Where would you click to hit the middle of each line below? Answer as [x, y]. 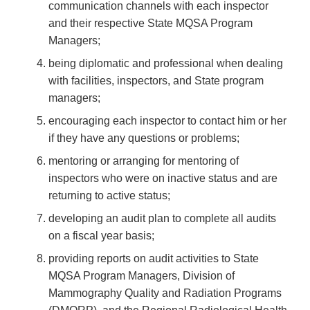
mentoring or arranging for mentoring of [144, 161]
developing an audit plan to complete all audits [162, 219]
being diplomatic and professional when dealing [166, 64]
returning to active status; [109, 196]
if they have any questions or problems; [144, 138]
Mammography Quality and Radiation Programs [165, 293]
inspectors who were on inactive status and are [163, 179]
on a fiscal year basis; [101, 236]
